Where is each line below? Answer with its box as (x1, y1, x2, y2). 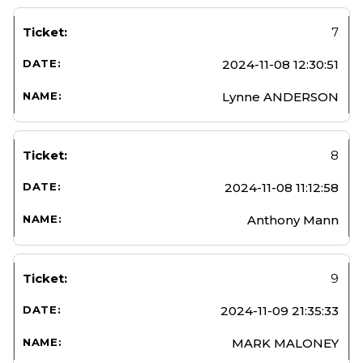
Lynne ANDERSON (222, 88, 339, 105)
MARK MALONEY (232, 335, 339, 351)
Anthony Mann (247, 211, 339, 228)
